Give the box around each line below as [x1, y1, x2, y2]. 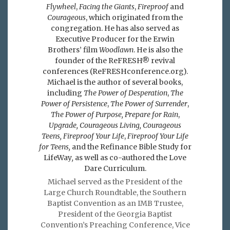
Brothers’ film [47, 45, 99, 54]
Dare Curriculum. [84, 163, 146, 173]
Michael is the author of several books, [47, 77, 183, 87]
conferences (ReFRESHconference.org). [42, 66, 188, 76]
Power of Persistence [41, 99, 107, 108]
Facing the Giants [79, 2, 135, 11]
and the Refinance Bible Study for [70, 142, 191, 151]
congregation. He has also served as [51, 23, 179, 33]
